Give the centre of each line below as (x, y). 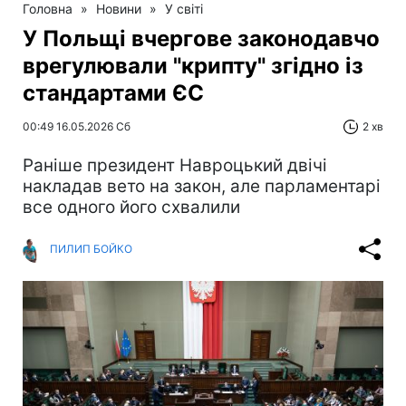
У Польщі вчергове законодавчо (201, 38)
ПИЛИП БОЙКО (91, 249)
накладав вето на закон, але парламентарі (202, 186)
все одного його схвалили (131, 207)
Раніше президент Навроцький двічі (175, 165)
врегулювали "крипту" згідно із (193, 65)
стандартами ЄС (113, 92)
